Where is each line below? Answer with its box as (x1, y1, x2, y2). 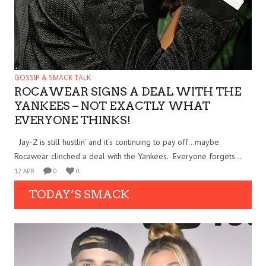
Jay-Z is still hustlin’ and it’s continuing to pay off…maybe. (14, 136, 223, 147)
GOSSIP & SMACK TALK (14, 72, 91, 83)
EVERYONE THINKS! (14, 113, 131, 127)
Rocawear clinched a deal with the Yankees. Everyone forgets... (14, 150, 242, 161)
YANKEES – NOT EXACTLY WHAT (14, 99, 210, 113)
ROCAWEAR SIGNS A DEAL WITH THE (14, 84, 241, 99)
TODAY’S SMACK (28, 187, 129, 201)
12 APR (14, 166, 34, 175)
